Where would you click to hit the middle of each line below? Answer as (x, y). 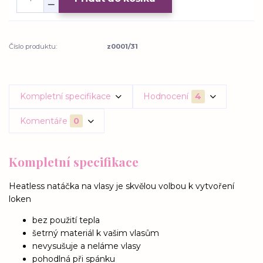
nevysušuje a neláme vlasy (87, 246)
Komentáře (43, 121)
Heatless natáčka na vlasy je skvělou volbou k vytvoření (122, 186)
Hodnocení (166, 96)
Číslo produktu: (33, 46)
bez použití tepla (66, 220)
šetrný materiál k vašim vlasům (96, 233)
